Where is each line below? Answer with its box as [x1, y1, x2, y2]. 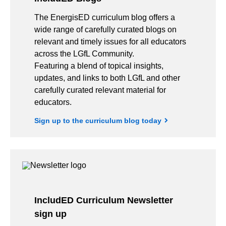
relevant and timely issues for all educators [34, 37, 186, 46]
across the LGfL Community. [34, 49, 134, 58]
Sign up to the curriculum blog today [34, 116, 161, 125]
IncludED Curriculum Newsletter [34, 195, 173, 205]
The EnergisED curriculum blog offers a [34, 13, 175, 22]
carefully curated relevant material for [34, 85, 166, 94]
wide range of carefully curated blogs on [34, 25, 177, 34]
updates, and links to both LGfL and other [34, 73, 180, 82]
